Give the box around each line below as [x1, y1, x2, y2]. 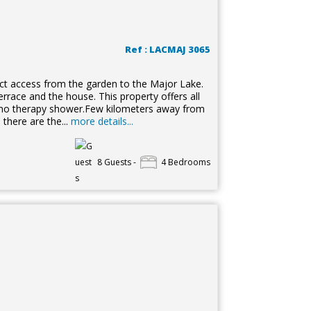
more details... [70, 115, 133, 128]
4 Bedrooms [160, 156, 210, 168]
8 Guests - [96, 156, 136, 168]
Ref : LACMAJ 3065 [124, 43, 210, 56]
